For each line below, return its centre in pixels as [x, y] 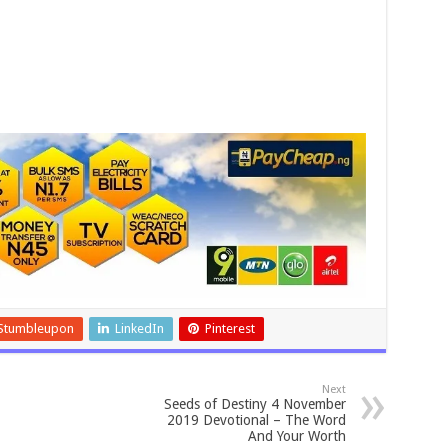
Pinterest [229, 329]
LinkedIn [139, 329]
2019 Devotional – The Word [256, 420]
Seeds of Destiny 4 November [254, 404]
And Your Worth [296, 436]
